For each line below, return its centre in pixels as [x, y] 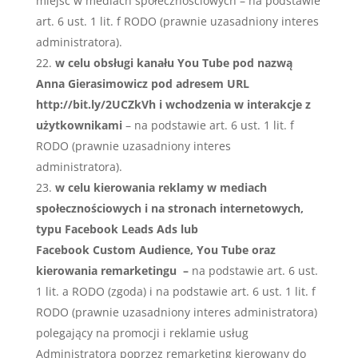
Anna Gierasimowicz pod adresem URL [142, 84]
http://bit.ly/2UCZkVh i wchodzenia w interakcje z [173, 104]
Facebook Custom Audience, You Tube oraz [155, 250]
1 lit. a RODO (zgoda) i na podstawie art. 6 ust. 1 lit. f [175, 291]
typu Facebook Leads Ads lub [117, 229]
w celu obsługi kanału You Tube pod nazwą [173, 63]
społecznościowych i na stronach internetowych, [169, 208]
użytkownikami [79, 125]
